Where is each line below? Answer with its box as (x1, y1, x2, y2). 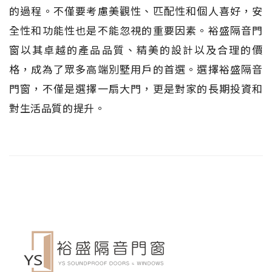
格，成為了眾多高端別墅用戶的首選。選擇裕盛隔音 (9, 61, 263, 76)
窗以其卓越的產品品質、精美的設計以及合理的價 (9, 42, 263, 57)
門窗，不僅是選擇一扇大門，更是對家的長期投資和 (9, 81, 263, 96)
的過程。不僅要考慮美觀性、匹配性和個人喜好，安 (9, 3, 263, 18)
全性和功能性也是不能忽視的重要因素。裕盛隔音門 (9, 22, 263, 38)
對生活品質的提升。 (9, 100, 106, 115)
